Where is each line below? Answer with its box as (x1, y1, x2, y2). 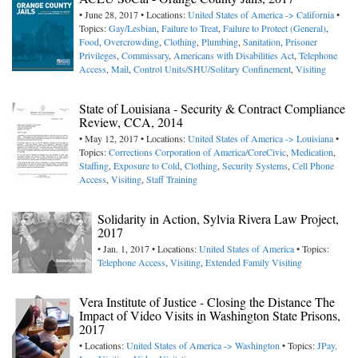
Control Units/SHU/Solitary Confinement (133, 62, 291, 76)
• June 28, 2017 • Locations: (79, 8, 188, 22)
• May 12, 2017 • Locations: (79, 132, 188, 145)
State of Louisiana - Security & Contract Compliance (79, 100, 345, 117)
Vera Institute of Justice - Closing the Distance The (79, 293, 335, 311)
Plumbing (201, 35, 238, 49)
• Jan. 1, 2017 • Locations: (97, 242, 199, 256)
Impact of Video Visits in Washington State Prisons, (79, 307, 340, 324)
